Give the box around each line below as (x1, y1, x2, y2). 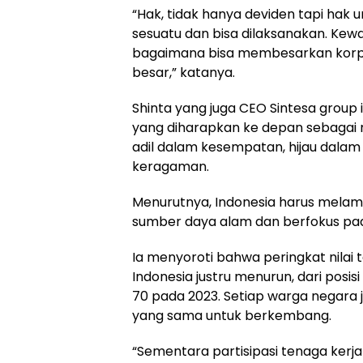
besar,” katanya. (132, 63, 235, 83)
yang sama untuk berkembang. (132, 306, 331, 326)
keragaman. (132, 157, 209, 177)
